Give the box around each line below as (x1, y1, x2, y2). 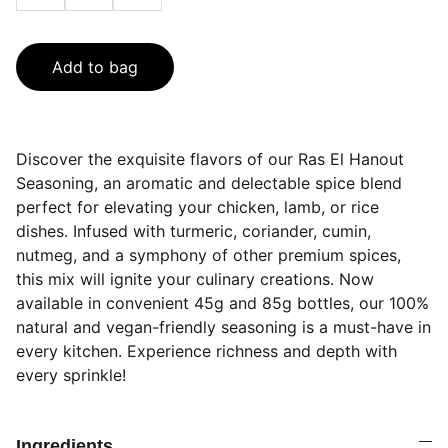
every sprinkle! (16, 365, 126, 385)
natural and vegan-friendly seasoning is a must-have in (16, 317, 431, 337)
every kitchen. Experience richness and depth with (16, 341, 397, 361)
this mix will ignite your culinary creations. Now (16, 269, 374, 289)
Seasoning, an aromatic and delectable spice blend (16, 173, 402, 193)
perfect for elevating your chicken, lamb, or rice (16, 197, 379, 217)
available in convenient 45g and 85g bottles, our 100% (16, 293, 429, 313)
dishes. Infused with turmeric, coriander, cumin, (16, 221, 371, 241)
